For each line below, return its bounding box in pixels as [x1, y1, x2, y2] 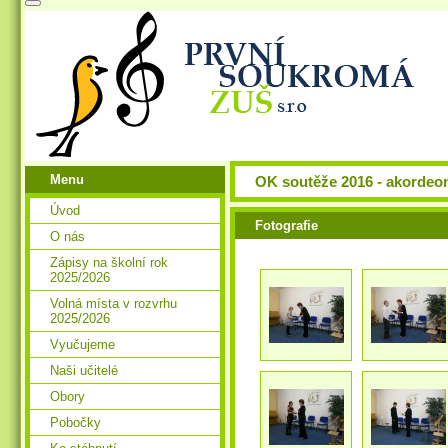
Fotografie [255, 218, 318, 233]
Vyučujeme [50, 337, 115, 353]
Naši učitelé [50, 363, 118, 379]
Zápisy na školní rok [50, 255, 168, 271]
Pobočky [50, 415, 101, 431]
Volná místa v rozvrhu [50, 296, 177, 312]
